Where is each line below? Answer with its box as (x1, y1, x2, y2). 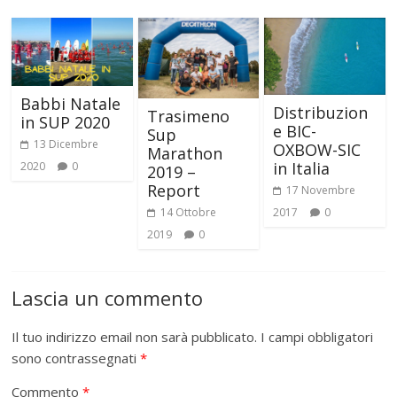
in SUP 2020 (20, 111, 111, 133)
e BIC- (272, 120, 316, 142)
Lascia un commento (12, 284, 204, 312)
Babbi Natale (20, 92, 121, 114)
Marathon (146, 143, 222, 165)
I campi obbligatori (261, 328, 374, 346)
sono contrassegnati (12, 349, 141, 368)
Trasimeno (146, 105, 230, 128)
